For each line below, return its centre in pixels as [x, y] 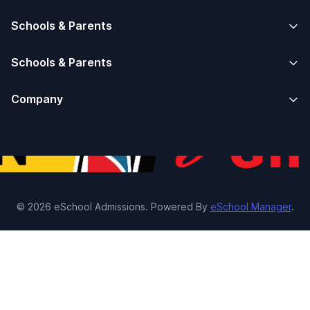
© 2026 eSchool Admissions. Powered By [113, 207]
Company [37, 99]
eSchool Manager [250, 207]
